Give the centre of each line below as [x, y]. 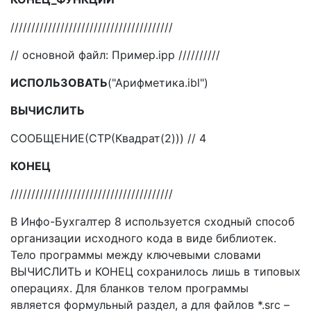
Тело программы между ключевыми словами [136, 255]
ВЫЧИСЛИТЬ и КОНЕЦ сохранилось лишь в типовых [155, 271]
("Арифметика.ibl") [158, 83]
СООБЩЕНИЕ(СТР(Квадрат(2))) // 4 [108, 138]
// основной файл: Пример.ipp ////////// [115, 55]
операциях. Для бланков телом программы [129, 288]
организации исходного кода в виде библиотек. [143, 238]
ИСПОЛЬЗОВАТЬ [59, 83]
